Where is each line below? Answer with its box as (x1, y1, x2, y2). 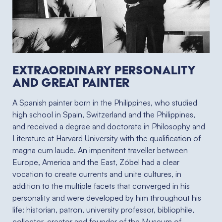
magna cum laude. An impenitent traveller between (12, 145, 188, 156)
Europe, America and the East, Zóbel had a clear (12, 157, 179, 167)
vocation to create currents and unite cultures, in (12, 169, 181, 179)
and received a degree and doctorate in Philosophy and (12, 121, 205, 132)
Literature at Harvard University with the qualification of (12, 133, 201, 144)
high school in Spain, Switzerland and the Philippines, (12, 110, 195, 120)
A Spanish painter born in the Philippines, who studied (12, 98, 197, 108)
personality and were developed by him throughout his (12, 193, 201, 203)
